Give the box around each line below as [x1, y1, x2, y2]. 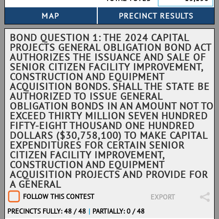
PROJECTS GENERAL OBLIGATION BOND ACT [10, 41, 211, 54]
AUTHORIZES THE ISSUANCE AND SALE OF [10, 51, 206, 64]
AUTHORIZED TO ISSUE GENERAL [10, 90, 162, 103]
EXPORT [150, 193, 175, 201]
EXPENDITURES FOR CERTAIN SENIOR [10, 139, 185, 152]
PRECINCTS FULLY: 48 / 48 [7, 207, 86, 216]
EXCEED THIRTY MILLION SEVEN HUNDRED [10, 109, 208, 122]
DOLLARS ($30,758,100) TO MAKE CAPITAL [10, 129, 207, 142]
